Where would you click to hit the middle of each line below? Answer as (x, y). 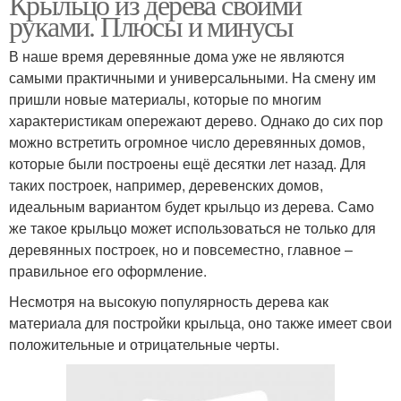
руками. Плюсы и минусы (151, 26)
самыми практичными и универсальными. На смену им (192, 78)
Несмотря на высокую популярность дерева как (169, 302)
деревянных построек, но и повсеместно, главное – (181, 250)
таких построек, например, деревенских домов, (166, 185)
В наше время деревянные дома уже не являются (177, 56)
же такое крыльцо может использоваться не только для (192, 228)
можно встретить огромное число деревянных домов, (187, 142)
